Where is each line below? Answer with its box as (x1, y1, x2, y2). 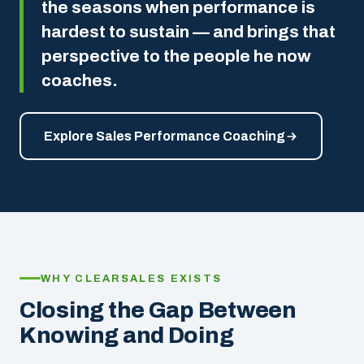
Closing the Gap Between (19, 297, 297, 323)
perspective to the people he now (41, 47, 311, 65)
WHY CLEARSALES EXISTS (41, 272, 223, 284)
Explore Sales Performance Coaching (44, 129, 285, 143)
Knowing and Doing (19, 323, 234, 348)
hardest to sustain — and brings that (41, 23, 336, 41)
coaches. (41, 71, 118, 89)
